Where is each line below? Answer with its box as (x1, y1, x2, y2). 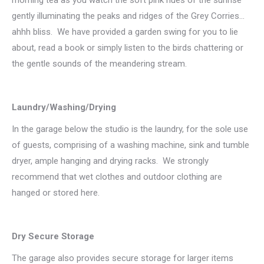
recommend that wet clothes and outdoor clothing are (12, 171, 222, 182)
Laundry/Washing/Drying (12, 101, 116, 113)
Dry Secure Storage (12, 230, 94, 242)
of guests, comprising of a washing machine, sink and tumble (12, 139, 249, 150)
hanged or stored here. (12, 187, 100, 198)
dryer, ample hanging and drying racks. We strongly (12, 155, 209, 166)
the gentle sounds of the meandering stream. (12, 58, 187, 69)
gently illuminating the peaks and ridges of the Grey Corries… (12, 10, 245, 21)
